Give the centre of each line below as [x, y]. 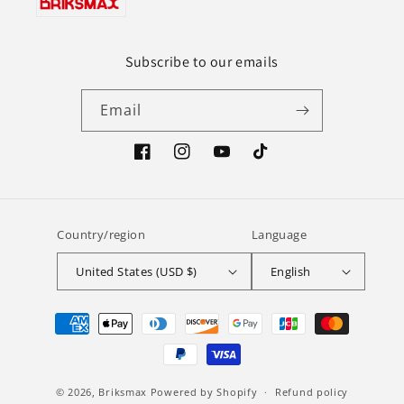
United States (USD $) [137, 271]
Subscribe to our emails [202, 62]
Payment [60, 315]
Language [279, 235]
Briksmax [123, 391]
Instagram [207, 161]
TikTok [273, 161]
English [290, 271]
